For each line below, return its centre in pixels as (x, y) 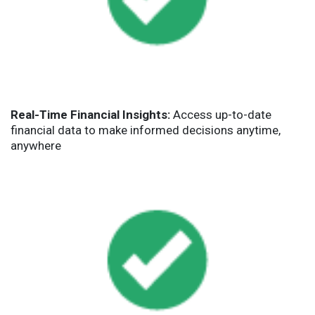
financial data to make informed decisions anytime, (146, 130)
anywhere (36, 145)
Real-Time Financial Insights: (90, 114)
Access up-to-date (221, 114)
